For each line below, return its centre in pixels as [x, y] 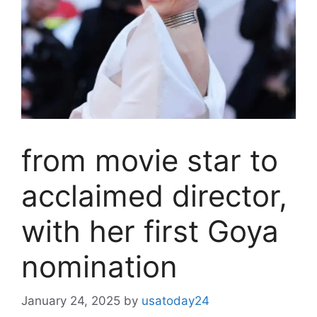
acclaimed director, [154, 195]
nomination [99, 266]
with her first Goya [150, 231]
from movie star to [150, 160]
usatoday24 [175, 301]
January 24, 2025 [71, 301]
